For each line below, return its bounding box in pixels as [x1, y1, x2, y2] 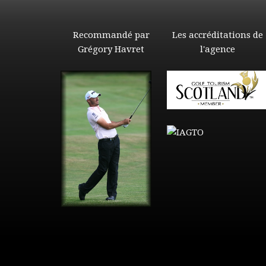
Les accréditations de [172, 30, 264, 41]
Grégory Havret [78, 44, 145, 55]
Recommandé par [72, 30, 150, 41]
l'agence [200, 44, 236, 55]
